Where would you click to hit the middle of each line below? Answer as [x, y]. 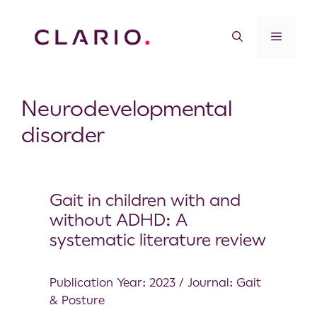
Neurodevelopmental [127, 108]
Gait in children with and [145, 200]
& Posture [77, 300]
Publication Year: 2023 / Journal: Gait [155, 282]
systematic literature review [158, 240]
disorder [63, 134]
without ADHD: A [119, 220]
